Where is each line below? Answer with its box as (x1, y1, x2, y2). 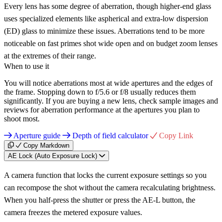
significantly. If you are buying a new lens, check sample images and (4, 96, 218, 105)
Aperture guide (12, 131, 62, 140)
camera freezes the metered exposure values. (4, 208, 142, 217)
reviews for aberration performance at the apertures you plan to (4, 105, 200, 114)
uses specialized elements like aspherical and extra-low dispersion (4, 14, 208, 23)
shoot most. (4, 114, 40, 123)
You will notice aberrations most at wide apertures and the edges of (4, 78, 213, 87)
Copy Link (159, 131, 193, 140)
